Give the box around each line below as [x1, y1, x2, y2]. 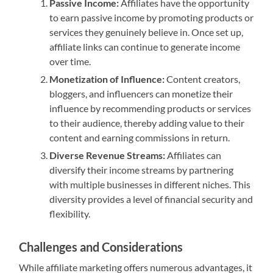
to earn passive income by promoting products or [49, 12, 254, 24]
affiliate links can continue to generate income [49, 41, 241, 53]
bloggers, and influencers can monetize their [49, 88, 233, 100]
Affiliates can [165, 149, 222, 161]
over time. [49, 55, 91, 68]
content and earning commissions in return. [49, 132, 230, 144]
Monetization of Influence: [49, 73, 165, 85]
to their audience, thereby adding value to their [49, 117, 245, 129]
